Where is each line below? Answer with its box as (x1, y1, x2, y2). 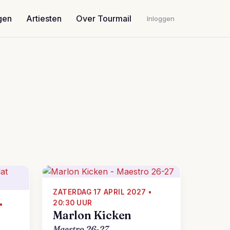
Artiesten (26, 13, 62, 24)
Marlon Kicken (53, 208, 132, 222)
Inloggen (147, 14, 175, 23)
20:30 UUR (53, 199, 92, 207)
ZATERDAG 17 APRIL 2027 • (53, 188, 152, 196)
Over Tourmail (76, 13, 131, 24)
